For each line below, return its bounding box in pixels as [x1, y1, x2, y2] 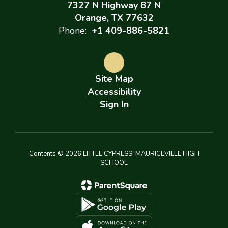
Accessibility [87, 85, 141, 98]
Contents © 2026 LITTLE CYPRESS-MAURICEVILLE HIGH [28, 149, 199, 158]
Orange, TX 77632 [74, 12, 154, 24]
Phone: [59, 24, 87, 37]
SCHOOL [100, 158, 128, 167]
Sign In [99, 98, 129, 110]
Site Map [95, 73, 133, 85]
